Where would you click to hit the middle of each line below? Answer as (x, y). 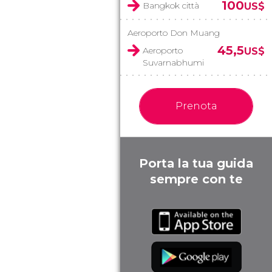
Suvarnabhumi (173, 63)
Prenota (196, 106)
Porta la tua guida (196, 163)
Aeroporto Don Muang (174, 33)
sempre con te (196, 179)
